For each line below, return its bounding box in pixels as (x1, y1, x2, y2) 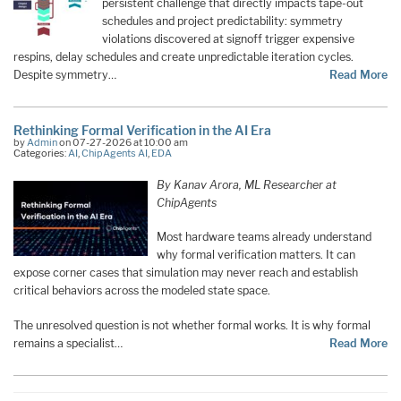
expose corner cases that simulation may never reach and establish (13, 266, 358, 280)
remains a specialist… (13, 336, 123, 350)
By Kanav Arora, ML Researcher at (157, 177, 337, 192)
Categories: (13, 146, 68, 159)
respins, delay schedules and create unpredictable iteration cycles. (13, 49, 354, 64)
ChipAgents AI (81, 146, 148, 159)
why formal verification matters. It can (157, 248, 355, 262)
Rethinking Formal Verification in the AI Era (13, 122, 271, 138)
